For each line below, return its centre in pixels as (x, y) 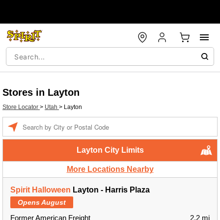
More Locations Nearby (110, 169)
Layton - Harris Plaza (110, 190)
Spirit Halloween (41, 190)
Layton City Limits (110, 150)
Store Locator (21, 107)
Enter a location (43, 122)
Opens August (42, 202)
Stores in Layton (41, 92)
